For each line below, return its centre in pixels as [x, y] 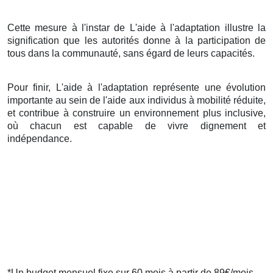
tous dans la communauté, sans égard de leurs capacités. [131, 53]
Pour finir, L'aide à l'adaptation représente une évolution [136, 87]
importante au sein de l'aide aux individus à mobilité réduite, [136, 100]
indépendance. [40, 138]
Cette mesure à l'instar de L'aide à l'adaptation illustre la [136, 27]
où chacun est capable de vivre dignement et [136, 126]
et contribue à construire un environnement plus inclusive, [136, 113]
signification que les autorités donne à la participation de [136, 40]
